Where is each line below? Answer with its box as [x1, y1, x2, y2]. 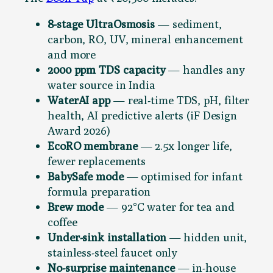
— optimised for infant [123, 169, 243, 183]
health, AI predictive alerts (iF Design [48, 108, 238, 122]
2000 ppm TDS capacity [48, 63, 165, 77]
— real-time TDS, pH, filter [110, 93, 250, 107]
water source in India [48, 78, 155, 92]
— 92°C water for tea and [104, 200, 235, 214]
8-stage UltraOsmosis [48, 17, 155, 31]
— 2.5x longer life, [137, 139, 232, 153]
